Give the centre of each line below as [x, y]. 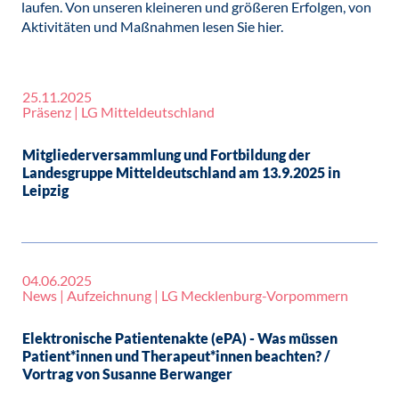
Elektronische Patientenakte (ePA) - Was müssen [180, 338]
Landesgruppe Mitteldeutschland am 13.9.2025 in [181, 172]
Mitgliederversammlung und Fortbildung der [167, 155]
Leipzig [45, 190]
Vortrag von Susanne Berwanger [127, 374]
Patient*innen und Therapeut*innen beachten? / [176, 356]
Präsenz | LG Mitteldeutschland [118, 112]
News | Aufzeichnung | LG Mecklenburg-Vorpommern [185, 295]
